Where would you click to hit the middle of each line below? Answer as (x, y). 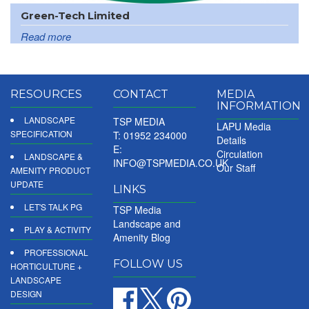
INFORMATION (258, 106)
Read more (46, 36)
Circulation (239, 153)
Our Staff (236, 167)
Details (231, 140)
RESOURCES (46, 94)
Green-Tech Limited (75, 15)
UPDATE (27, 183)
